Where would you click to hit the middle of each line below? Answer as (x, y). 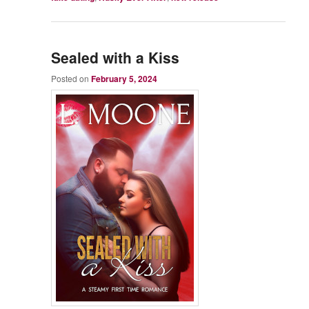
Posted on (71, 79)
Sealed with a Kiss (116, 58)
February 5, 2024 (124, 79)
